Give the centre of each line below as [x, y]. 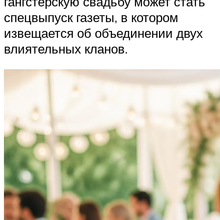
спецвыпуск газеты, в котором [91, 17]
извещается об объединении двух [103, 33]
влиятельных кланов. [66, 49]
